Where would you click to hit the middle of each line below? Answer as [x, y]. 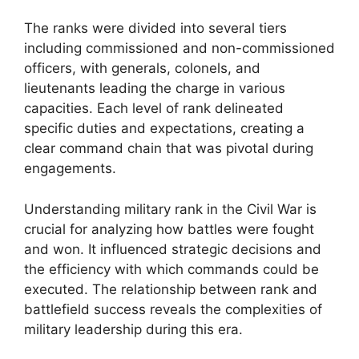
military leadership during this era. [133, 329]
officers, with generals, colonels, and [142, 68]
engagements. [70, 168]
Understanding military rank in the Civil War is [170, 209]
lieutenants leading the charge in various [155, 88]
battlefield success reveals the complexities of [173, 309]
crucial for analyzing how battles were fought [169, 229]
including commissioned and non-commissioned [179, 48]
